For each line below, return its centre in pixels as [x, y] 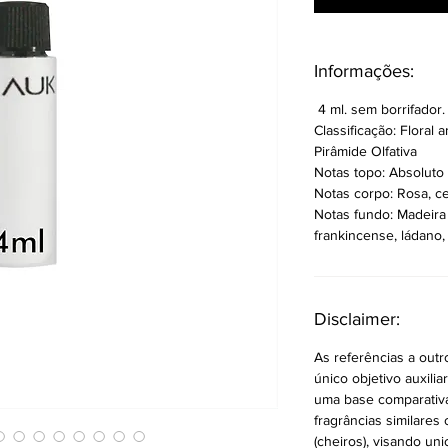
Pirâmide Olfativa [365, 151]
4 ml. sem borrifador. [379, 109]
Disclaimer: [357, 319]
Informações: [364, 71]
